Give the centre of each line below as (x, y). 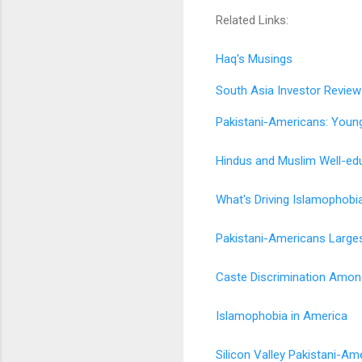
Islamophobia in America (282, 316)
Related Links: (252, 20)
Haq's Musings (254, 59)
